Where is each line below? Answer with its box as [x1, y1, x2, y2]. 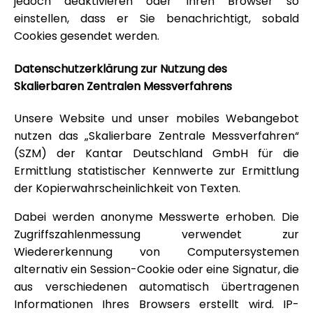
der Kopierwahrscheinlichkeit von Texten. [14, 180, 240, 196]
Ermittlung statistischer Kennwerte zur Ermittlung [14, 162, 299, 179]
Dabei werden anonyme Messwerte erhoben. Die [14, 208, 299, 225]
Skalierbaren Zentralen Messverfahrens [14, 78, 232, 94]
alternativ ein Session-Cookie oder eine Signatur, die [14, 261, 299, 277]
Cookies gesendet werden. [14, 28, 159, 45]
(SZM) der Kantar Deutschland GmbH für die [14, 145, 299, 161]
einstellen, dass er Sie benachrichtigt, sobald [14, 10, 299, 27]
